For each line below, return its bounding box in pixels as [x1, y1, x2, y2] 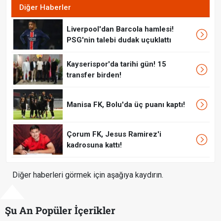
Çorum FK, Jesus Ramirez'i [67, 129, 161, 139]
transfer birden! [67, 70, 121, 79]
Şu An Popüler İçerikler [5, 203, 115, 217]
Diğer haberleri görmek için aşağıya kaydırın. [12, 170, 163, 180]
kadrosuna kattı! [67, 140, 122, 149]
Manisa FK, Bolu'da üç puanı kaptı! [67, 100, 185, 109]
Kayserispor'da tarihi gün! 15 [67, 59, 166, 69]
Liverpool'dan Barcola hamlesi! [67, 24, 174, 34]
